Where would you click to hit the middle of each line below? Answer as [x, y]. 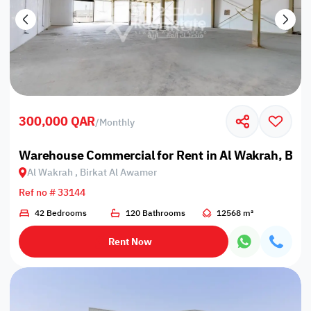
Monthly [117, 122]
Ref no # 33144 [52, 192]
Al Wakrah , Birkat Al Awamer [92, 172]
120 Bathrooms [156, 213]
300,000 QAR [57, 121]
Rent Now [131, 242]
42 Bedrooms [60, 213]
